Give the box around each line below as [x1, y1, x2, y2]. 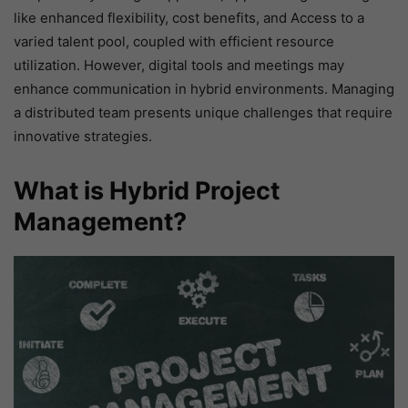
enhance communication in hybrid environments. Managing [14, 80, 394, 98]
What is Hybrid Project [14, 176, 280, 207]
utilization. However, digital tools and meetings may [14, 56, 344, 75]
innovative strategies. [14, 127, 152, 146]
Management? [14, 207, 187, 238]
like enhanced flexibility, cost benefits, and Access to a [14, 9, 364, 27]
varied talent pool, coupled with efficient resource [14, 33, 334, 51]
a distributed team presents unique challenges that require [14, 104, 393, 122]
